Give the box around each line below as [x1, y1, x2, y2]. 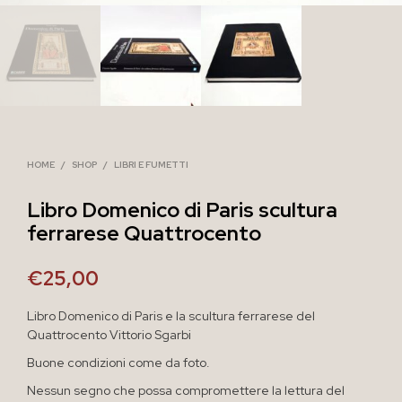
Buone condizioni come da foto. [27, 354, 210, 371]
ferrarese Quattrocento [27, 218, 261, 247]
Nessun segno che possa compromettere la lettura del [27, 381, 345, 398]
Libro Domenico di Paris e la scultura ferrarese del [27, 307, 315, 324]
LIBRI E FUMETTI [114, 158, 188, 170]
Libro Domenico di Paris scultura [27, 195, 337, 223]
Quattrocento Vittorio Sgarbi [27, 326, 191, 343]
